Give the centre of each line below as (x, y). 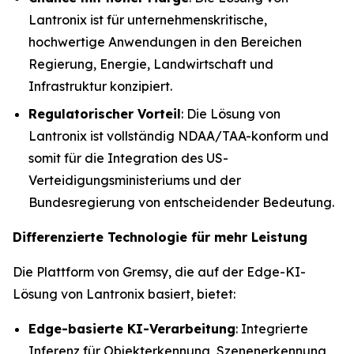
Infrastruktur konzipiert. (100, 86)
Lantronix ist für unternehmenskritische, (148, 20)
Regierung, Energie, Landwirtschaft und (151, 64)
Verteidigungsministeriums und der (135, 180)
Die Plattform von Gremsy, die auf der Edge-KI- (159, 271)
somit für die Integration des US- (128, 158)
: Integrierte (272, 328)
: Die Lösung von (231, 113)
